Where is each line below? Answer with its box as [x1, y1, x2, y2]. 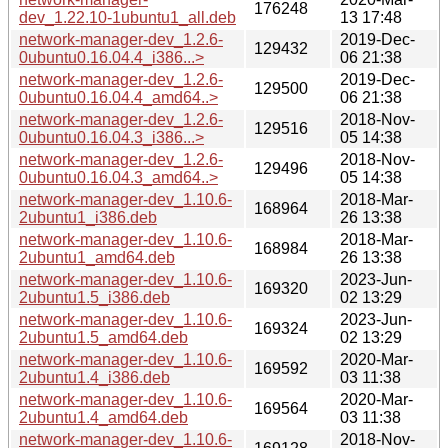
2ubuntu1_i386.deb [19, 208, 157, 226]
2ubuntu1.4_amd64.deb [19, 408, 188, 426]
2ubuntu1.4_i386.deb [19, 368, 170, 386]
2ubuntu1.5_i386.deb [19, 288, 170, 306]
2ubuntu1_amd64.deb [19, 248, 175, 266]
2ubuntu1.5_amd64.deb [19, 328, 188, 346]
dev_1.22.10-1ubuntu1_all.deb [19, 8, 236, 26]
